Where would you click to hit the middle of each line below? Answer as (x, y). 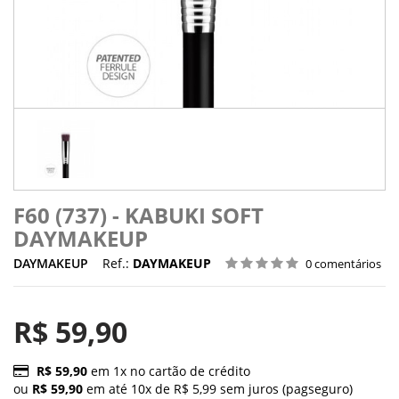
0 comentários (343, 263)
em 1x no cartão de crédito (169, 370)
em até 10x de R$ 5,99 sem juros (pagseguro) (218, 388)
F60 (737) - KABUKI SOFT (138, 215)
